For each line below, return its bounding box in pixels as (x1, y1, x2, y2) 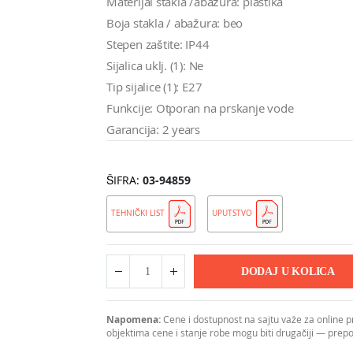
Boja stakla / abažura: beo (106, 15, 243, 32)
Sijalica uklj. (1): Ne (106, 58, 204, 74)
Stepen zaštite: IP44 (106, 36, 210, 53)
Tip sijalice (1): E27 (106, 79, 203, 95)
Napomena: (106, 313, 162, 327)
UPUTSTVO (212, 208, 253, 219)
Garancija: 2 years (106, 121, 201, 138)
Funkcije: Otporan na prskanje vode (106, 100, 294, 117)
